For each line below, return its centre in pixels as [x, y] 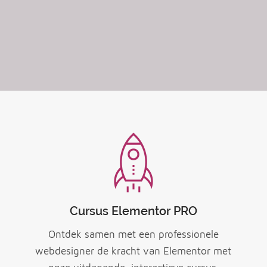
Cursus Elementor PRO [133, 211]
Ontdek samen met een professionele [133, 235]
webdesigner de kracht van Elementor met [133, 251]
